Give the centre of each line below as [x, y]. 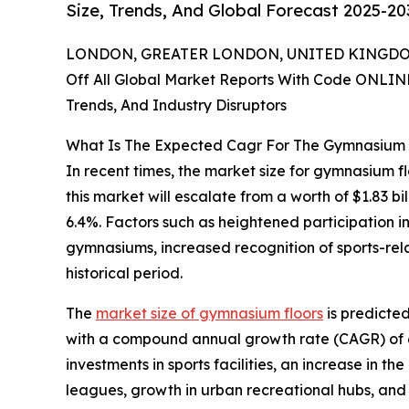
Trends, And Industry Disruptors [176, 105]
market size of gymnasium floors [210, 313]
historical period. [124, 273]
